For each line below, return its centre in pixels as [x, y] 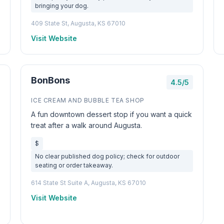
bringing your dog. [62, 6]
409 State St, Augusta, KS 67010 [78, 23]
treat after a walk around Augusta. [87, 125]
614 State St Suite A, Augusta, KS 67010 [89, 183]
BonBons [51, 80]
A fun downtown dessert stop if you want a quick [112, 114]
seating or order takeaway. [74, 165]
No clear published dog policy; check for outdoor [107, 156]
